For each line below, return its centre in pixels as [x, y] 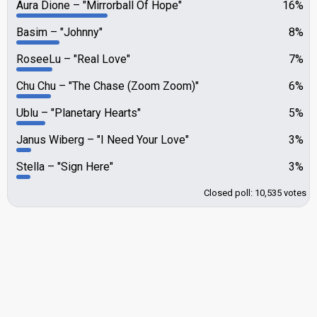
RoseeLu [40, 59]
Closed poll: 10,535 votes [255, 193]
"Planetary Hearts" [94, 113]
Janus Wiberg [52, 140]
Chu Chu [38, 86]
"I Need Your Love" [142, 140]
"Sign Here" [84, 167]
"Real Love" [100, 59]
